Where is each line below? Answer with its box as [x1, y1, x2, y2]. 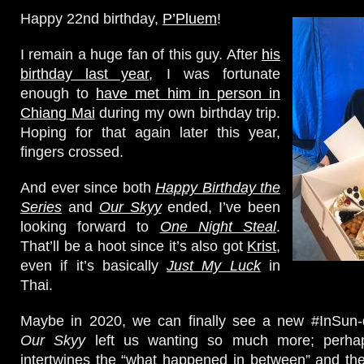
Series [20, 199, 62, 216]
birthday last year [20, 66, 149, 83]
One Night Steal [159, 219, 277, 236]
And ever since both [20, 180, 155, 197]
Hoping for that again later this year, [20, 124, 280, 141]
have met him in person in [96, 85, 281, 102]
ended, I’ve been [161, 199, 281, 216]
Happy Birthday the [155, 180, 280, 197]
